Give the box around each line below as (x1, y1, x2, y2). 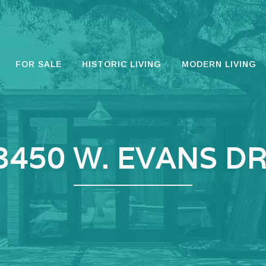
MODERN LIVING (182, 59, 256, 69)
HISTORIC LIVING (82, 59, 161, 69)
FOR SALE (15, 59, 62, 69)
